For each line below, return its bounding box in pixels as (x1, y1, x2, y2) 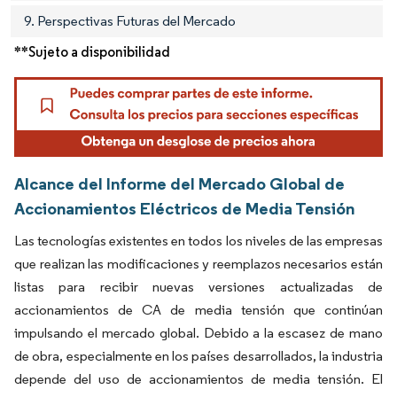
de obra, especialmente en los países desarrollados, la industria (14, 347, 383, 365)
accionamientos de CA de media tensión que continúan (14, 301, 383, 319)
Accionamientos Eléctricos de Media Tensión (14, 198, 354, 220)
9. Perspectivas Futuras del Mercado (24, 12, 236, 29)
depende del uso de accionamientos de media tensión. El (14, 370, 383, 388)
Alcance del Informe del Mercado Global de (14, 173, 345, 195)
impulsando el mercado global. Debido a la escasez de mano (14, 324, 383, 342)
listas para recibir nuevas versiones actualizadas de (14, 278, 383, 296)
